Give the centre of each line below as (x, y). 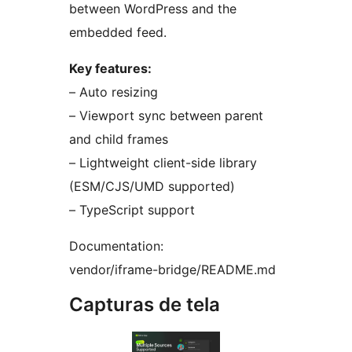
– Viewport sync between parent (166, 115)
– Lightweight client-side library (163, 162)
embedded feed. (118, 32)
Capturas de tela (145, 304)
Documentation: (116, 246)
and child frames (119, 139)
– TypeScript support (132, 209)
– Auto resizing (114, 92)
